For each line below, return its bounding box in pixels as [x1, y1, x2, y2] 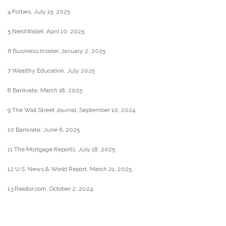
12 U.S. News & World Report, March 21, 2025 [8, 165, 132, 173]
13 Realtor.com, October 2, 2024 [8, 185, 93, 193]
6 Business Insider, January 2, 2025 [8, 47, 105, 55]
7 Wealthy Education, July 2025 [8, 67, 95, 75]
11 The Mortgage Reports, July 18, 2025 [8, 146, 115, 153]
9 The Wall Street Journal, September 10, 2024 [8, 106, 135, 114]
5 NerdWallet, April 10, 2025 [8, 28, 84, 35]
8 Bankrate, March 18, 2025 [8, 87, 82, 94]
